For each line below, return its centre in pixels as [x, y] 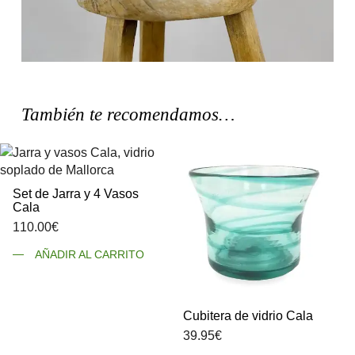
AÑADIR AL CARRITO [89, 254]
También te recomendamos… [128, 115]
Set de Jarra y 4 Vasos [76, 193]
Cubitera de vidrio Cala [248, 316]
